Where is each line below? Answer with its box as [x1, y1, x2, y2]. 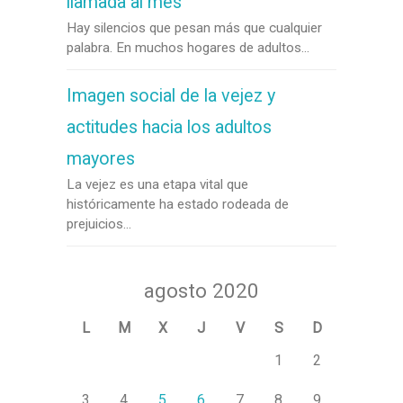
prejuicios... [67, 216, 131, 232]
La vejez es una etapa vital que [67, 176, 248, 193]
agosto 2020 [144, 279, 259, 302]
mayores [67, 148, 135, 169]
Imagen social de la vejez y [67, 85, 275, 106]
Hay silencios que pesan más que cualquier [67, 20, 322, 36]
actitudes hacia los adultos [67, 117, 272, 138]
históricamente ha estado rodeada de [67, 196, 289, 212]
